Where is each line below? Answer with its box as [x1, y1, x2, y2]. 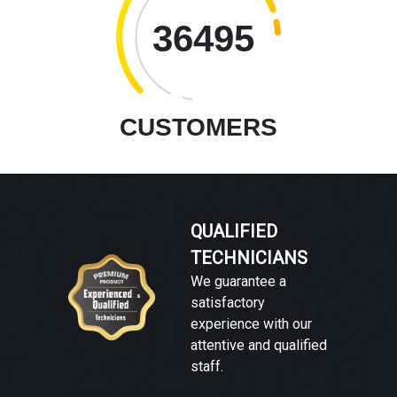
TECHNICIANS [190, 246, 307, 269]
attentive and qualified [190, 336, 327, 354]
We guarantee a [190, 272, 286, 290]
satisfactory [190, 293, 265, 311]
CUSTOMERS [120, 113, 277, 141]
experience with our [190, 315, 312, 332]
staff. [190, 357, 223, 375]
